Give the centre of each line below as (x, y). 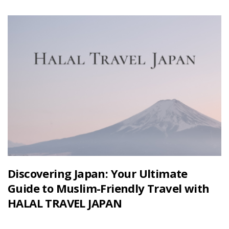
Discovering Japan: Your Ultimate (98, 173)
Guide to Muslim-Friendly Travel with (109, 188)
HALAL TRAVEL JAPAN (65, 203)
